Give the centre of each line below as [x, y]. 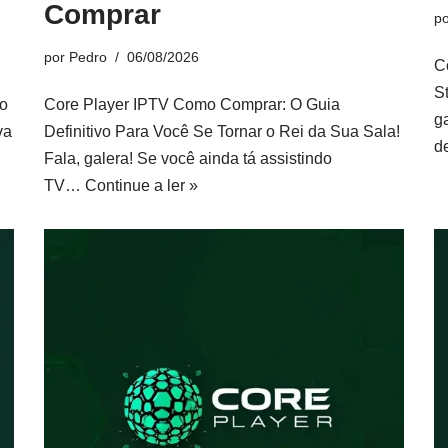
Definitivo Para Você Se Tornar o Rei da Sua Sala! [222, 131]
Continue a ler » [141, 185]
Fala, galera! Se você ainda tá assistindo [188, 158]
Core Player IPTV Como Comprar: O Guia [192, 104]
